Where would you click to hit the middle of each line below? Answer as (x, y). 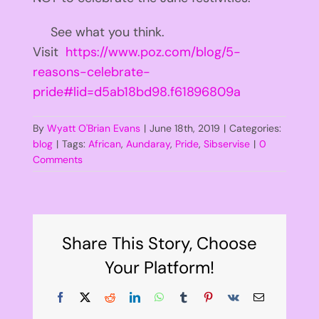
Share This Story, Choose (159, 243)
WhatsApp (186, 296)
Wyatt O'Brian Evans (93, 128)
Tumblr (204, 296)
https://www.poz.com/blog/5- (153, 52)
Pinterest (231, 296)
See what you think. (100, 32)
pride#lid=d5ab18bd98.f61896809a (136, 91)
